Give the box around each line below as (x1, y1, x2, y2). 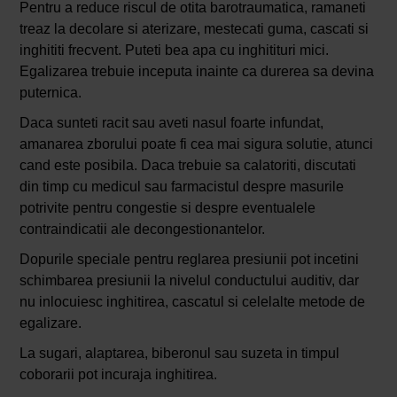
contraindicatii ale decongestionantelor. (19, 222, 265, 237)
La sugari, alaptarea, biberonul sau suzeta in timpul (19, 346, 339, 362)
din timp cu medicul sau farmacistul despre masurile (19, 179, 344, 195)
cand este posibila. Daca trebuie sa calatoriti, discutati (19, 158, 356, 174)
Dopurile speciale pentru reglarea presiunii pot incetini (19, 252, 359, 268)
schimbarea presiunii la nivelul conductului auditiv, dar (19, 273, 359, 289)
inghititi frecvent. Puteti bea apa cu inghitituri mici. (19, 43, 329, 58)
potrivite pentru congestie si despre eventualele (19, 200, 315, 216)
